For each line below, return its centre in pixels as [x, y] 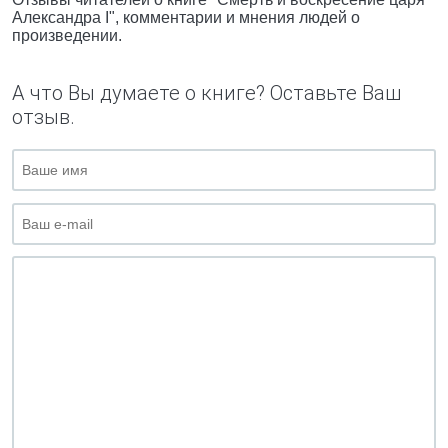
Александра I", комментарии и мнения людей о [186, 17]
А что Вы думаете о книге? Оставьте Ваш [206, 93]
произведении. [67, 35]
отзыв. [43, 117]
